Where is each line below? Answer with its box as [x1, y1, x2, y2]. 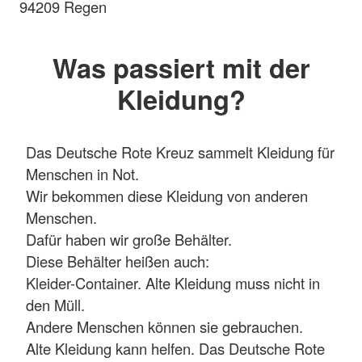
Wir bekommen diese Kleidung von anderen [26, 185, 308, 206]
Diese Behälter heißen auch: [26, 250, 209, 271]
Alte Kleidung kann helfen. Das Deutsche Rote [26, 338, 325, 359]
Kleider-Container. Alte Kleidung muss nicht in [26, 272, 320, 293]
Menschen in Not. [26, 163, 139, 184]
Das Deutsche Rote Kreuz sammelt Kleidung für [26, 141, 335, 162]
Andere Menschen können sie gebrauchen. [26, 316, 303, 337]
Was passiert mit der [52, 48, 310, 87]
